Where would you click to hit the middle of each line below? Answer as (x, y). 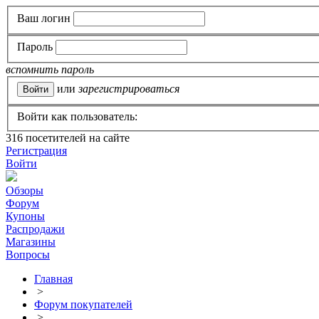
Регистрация (36, 151)
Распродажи (35, 229)
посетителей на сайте (76, 138)
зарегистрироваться (129, 88)
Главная (53, 279)
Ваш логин (44, 18)
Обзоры (25, 191)
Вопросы (28, 255)
